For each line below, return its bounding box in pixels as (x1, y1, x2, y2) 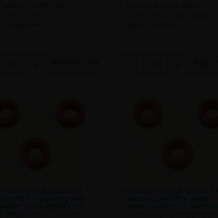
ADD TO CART (58, 59, 98, 68)
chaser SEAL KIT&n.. (126, 20, 180, 29)
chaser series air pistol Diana (126, 11, 208, 19)
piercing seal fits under (126, 193, 211, 203)
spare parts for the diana (126, 1, 196, 10)
